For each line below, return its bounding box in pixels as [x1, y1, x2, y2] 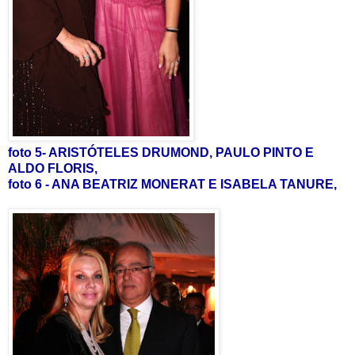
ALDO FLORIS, [8, 161, 97, 175]
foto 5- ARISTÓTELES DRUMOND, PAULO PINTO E [8, 145, 314, 159]
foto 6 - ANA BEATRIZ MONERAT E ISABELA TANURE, [8, 177, 337, 191]
